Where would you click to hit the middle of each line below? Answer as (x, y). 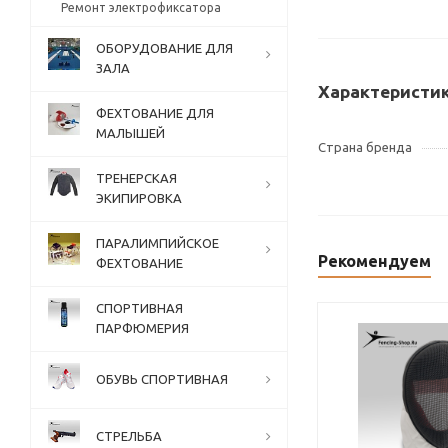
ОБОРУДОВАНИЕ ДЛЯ (164, 48)
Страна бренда (365, 147)
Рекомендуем (374, 261)
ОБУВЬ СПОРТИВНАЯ (162, 379)
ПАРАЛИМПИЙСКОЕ (157, 243)
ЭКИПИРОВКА (139, 198)
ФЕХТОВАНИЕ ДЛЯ (155, 113)
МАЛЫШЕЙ (130, 133)
